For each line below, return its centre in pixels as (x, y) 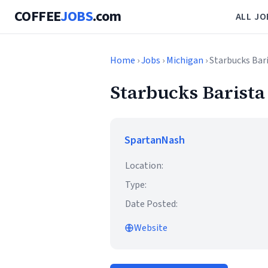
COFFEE (38, 16)
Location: (144, 166)
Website (151, 228)
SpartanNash (155, 140)
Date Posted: (151, 204)
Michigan (185, 60)
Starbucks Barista (188, 92)
